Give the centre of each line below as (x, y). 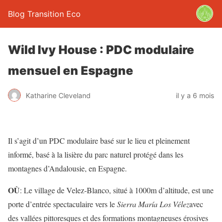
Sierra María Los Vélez (153, 204)
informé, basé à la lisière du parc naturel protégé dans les (96, 154)
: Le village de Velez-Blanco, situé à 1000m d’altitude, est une (117, 190)
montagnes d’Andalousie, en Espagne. (67, 168)
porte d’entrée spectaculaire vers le (62, 204)
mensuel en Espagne (71, 71)
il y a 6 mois (195, 95)
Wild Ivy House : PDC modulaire (101, 50)
